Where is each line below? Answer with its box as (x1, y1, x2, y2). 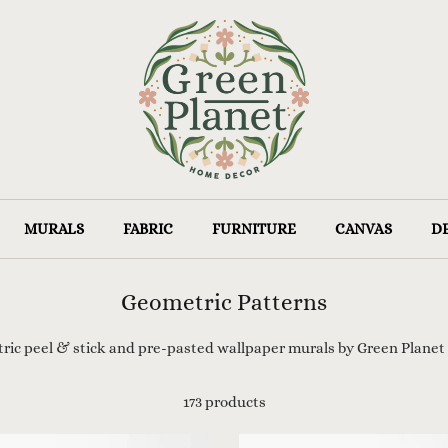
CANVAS (334, 219, 392, 238)
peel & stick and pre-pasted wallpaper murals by (23, 338, 354, 357)
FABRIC (122, 219, 173, 238)
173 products (182, 392, 266, 411)
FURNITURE (211, 219, 296, 238)
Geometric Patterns (121, 288, 327, 315)
